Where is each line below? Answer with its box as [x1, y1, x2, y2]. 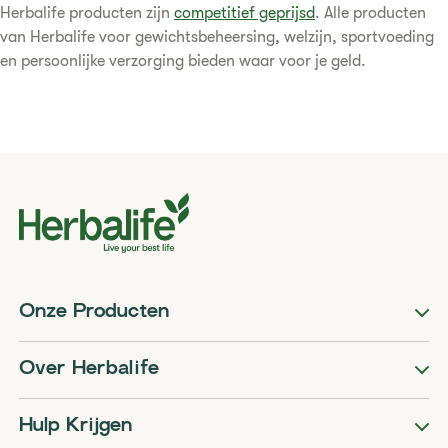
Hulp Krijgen [19, 417, 133, 436]
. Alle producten [315, 4, 426, 22]
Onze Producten [19, 303, 170, 322]
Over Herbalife [19, 360, 160, 379]
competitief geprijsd [174, 4, 315, 22]
